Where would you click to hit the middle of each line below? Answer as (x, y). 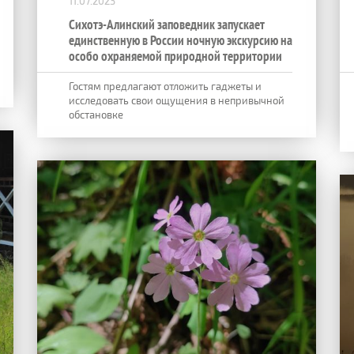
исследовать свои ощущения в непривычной (177, 100)
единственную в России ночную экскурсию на (181, 40)
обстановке (96, 114)
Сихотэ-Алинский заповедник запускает (167, 24)
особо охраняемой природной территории (175, 56)
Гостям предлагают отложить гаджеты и (165, 86)
